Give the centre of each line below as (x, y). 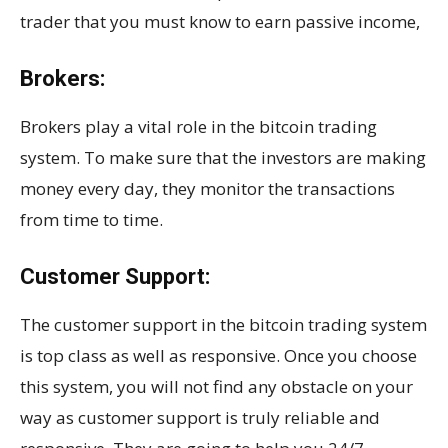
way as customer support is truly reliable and (200, 417)
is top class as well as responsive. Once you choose (218, 355)
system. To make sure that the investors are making (223, 157)
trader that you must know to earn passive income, (220, 21)
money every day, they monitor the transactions (207, 188)
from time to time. (91, 219)
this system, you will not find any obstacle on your (216, 386)
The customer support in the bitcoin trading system (223, 324)
